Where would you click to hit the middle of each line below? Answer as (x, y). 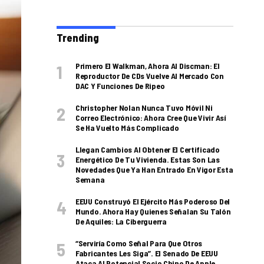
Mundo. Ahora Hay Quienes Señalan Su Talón (153, 211)
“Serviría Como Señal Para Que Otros (139, 243)
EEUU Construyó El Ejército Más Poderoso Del (153, 201)
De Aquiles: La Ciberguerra (121, 221)
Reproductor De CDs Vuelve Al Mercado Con (150, 76)
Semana (90, 179)
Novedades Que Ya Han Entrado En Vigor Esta (154, 169)
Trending (78, 38)
